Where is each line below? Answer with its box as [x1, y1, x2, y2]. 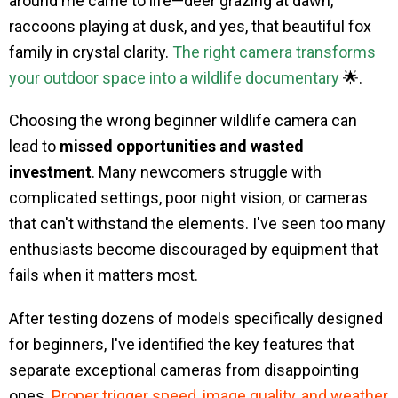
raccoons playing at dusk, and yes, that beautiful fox [9, 16, 371, 36]
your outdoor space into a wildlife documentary [9, 68, 339, 87]
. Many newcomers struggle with [92, 163, 322, 182]
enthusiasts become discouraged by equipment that [9, 240, 378, 259]
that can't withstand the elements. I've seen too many [9, 214, 386, 234]
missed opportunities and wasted [60, 137, 304, 156]
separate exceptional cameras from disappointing [9, 361, 359, 380]
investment [9, 163, 92, 182]
